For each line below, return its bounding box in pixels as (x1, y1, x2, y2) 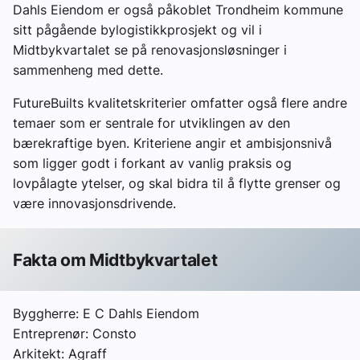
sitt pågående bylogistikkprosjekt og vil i (13, 22, 262, 39)
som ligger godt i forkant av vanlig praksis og (13, 155, 292, 172)
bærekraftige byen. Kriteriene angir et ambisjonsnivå (13, 135, 332, 152)
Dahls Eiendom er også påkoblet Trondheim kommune (13, 2, 343, 18)
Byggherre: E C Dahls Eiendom (13, 305, 199, 322)
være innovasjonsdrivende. (13, 195, 176, 212)
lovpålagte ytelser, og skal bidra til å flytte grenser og (13, 175, 341, 192)
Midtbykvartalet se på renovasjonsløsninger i (13, 42, 287, 59)
